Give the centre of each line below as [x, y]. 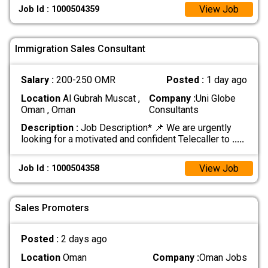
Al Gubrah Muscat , [100, 98]
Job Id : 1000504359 [59, 9]
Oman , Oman [48, 109]
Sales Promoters [52, 208]
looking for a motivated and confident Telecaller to [126, 139]
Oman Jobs [223, 257]
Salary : [38, 80]
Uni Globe [216, 98]
